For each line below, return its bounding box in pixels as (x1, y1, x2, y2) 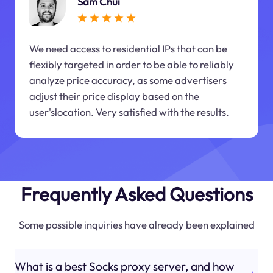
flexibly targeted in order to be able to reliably (29, 58, 234, 71)
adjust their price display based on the (29, 90, 199, 103)
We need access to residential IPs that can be (29, 42, 227, 55)
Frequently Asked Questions (20, 182, 253, 206)
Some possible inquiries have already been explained (18, 218, 255, 231)
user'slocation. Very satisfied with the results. (29, 105, 229, 119)
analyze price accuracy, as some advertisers (29, 74, 227, 87)
